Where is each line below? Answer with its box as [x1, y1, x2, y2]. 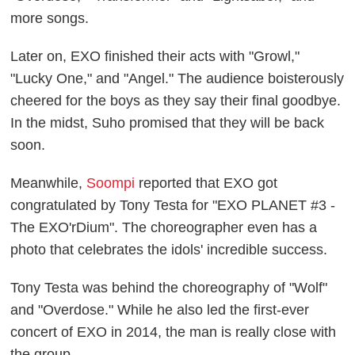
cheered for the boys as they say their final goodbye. [10, 92, 342, 109]
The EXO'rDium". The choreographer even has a [10, 219, 318, 235]
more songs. [10, 10, 90, 26]
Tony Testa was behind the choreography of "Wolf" [10, 279, 328, 296]
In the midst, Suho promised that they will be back [10, 114, 325, 131]
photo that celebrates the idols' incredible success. [10, 241, 328, 258]
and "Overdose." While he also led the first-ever [10, 301, 310, 318]
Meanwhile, [10, 174, 87, 191]
